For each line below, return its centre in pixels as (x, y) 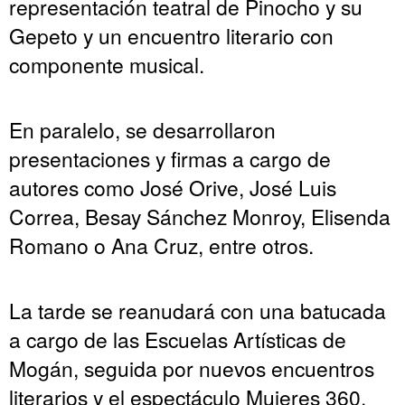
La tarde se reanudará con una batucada (198, 311)
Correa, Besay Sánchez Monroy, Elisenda (200, 217)
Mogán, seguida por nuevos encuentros (192, 368)
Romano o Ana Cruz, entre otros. (161, 245)
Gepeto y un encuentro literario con (171, 36)
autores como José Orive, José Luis (173, 188)
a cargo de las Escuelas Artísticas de (178, 339)
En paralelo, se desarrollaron (142, 130)
